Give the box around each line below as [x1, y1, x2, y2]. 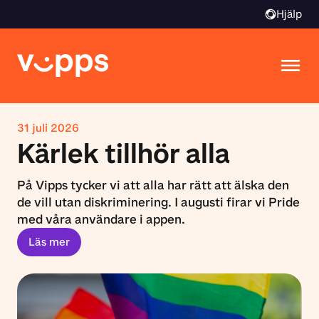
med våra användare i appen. [17, 211, 185, 228]
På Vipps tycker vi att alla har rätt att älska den [17, 177, 289, 194]
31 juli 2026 [17, 120, 79, 135]
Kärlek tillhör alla [17, 135, 230, 172]
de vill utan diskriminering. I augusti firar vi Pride [17, 194, 300, 211]
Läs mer [28, 234, 70, 249]
